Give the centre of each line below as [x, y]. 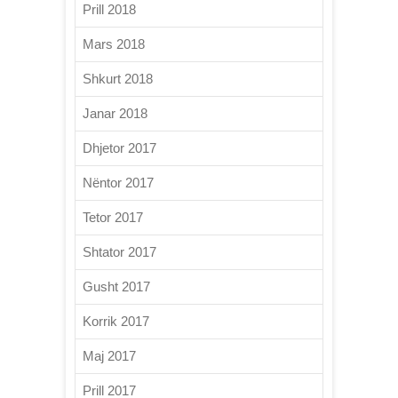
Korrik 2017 [116, 321]
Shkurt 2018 [118, 78]
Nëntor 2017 [118, 182]
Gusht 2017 [116, 286]
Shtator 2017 [119, 251]
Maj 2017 [109, 355]
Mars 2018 [114, 44]
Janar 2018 [115, 113]
